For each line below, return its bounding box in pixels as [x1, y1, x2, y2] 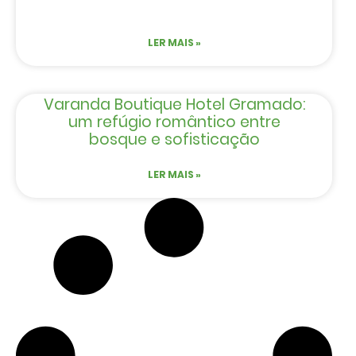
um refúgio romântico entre [68, 111, 281, 133]
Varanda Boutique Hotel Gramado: [43, 94, 305, 116]
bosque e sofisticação [88, 129, 260, 151]
